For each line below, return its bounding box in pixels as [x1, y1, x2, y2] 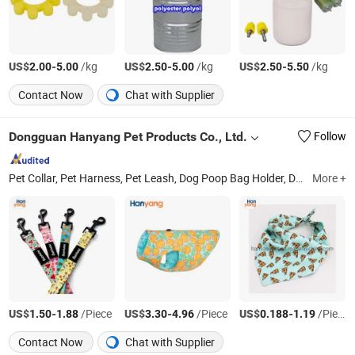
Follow [313, 129, 346, 143]
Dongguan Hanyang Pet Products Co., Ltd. [9, 128, 248, 144]
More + [311, 171, 346, 186]
